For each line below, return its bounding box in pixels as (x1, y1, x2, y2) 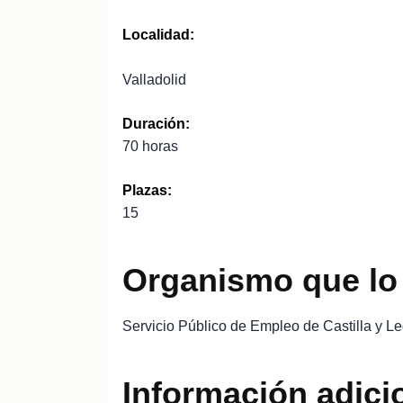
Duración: (122, 116, 190, 131)
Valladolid (122, 72, 186, 87)
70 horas (122, 139, 178, 154)
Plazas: (122, 183, 172, 198)
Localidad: (122, 27, 194, 42)
